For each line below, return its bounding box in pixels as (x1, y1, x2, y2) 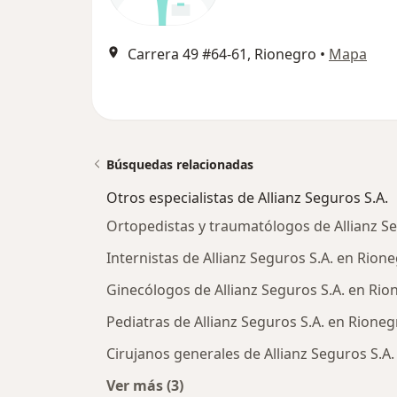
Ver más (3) (106, 376, 183, 395)
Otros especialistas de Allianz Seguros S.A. (106, 188, 388, 207)
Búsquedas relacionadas (106, 156, 253, 173)
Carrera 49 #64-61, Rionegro (128, 44, 316, 64)
